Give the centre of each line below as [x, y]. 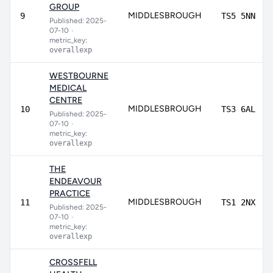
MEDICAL [68, 88]
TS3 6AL [238, 109]
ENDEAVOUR [76, 181]
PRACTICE [70, 193]
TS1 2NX [238, 202]
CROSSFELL [73, 262]
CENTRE [66, 100]
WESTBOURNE [79, 76]
